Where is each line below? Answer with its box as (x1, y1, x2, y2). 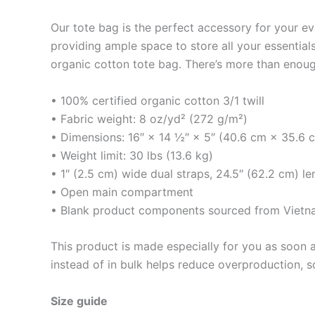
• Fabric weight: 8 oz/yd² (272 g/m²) (51, 111, 247, 126)
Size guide (51, 294, 108, 309)
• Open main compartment (51, 184, 193, 199)
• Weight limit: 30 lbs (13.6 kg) (51, 148, 213, 162)
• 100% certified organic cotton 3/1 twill (51, 93, 264, 108)
